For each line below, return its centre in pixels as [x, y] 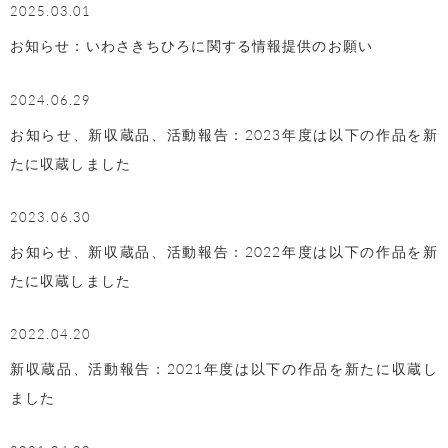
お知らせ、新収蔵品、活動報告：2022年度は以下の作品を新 [224, 250]
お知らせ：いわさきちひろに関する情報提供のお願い [191, 45]
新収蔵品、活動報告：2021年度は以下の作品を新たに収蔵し [224, 367]
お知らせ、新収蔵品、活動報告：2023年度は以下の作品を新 [224, 133]
